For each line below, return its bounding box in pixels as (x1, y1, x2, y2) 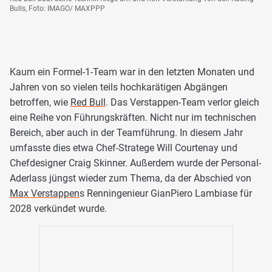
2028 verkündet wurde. (10, 202, 107, 214)
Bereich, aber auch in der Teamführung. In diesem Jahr (10, 126, 243, 138)
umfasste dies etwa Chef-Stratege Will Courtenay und (10, 141, 237, 154)
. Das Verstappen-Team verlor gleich (106, 96, 259, 108)
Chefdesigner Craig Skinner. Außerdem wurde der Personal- (10, 157, 261, 169)
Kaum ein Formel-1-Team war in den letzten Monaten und (10, 66, 254, 78)
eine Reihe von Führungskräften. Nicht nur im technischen (10, 111, 256, 123)
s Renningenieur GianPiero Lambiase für (80, 187, 252, 199)
